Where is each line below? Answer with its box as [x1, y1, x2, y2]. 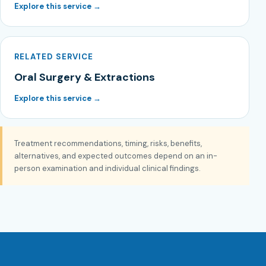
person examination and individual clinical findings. [14, 163, 201, 173]
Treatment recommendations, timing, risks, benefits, [14, 138, 202, 148]
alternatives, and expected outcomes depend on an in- [14, 150, 217, 161]
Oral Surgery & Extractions [14, 69, 155, 84]
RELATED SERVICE [14, 51, 93, 62]
